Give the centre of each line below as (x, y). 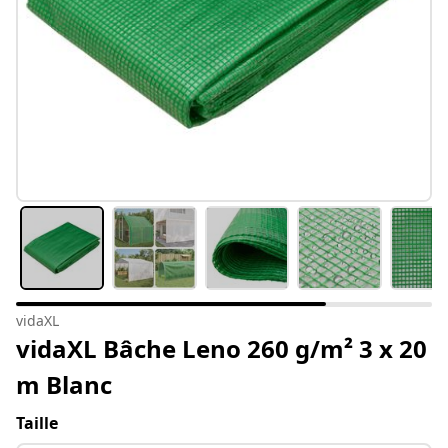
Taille (37, 423)
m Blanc (64, 385)
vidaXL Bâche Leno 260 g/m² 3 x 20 (221, 349)
